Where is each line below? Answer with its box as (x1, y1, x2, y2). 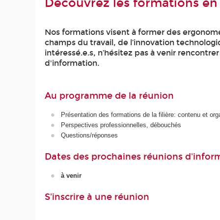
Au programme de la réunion (45, 90, 174, 101)
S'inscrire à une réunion (45, 191, 150, 202)
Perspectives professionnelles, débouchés (60, 121, 181, 129)
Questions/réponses (60, 132, 118, 139)
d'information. (45, 58, 100, 68)
